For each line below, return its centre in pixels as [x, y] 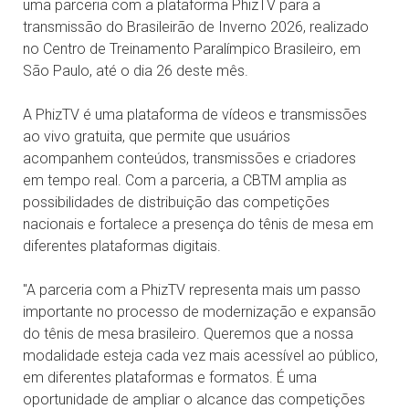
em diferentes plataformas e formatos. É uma [170, 377]
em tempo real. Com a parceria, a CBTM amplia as [185, 180]
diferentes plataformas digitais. [122, 246]
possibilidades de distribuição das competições [176, 202]
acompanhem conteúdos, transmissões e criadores [189, 158]
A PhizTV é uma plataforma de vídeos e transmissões [195, 114]
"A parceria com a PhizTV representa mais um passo [192, 289]
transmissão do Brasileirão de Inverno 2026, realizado [196, 26]
